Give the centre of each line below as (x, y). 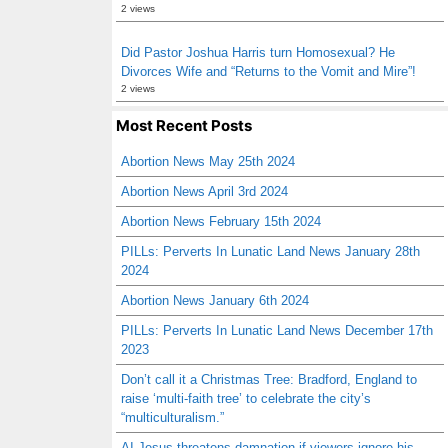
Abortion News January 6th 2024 (215, 300)
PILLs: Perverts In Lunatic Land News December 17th (277, 330)
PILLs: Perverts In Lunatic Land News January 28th (270, 251)
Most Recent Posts (184, 125)
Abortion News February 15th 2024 (221, 221)
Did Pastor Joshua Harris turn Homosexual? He (258, 52)
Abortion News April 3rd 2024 (204, 191)
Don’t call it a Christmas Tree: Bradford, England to (269, 379)
